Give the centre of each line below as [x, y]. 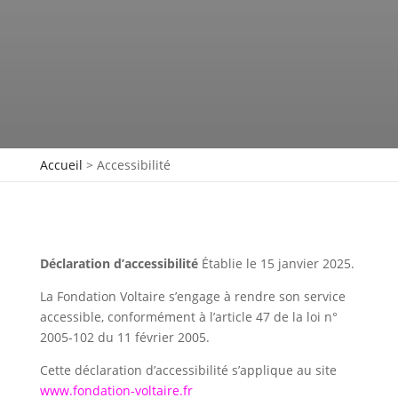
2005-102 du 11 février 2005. [124, 338]
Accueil [61, 165]
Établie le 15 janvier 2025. [276, 264]
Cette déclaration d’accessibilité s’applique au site [188, 370]
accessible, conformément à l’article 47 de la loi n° [188, 317]
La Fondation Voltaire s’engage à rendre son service [192, 297]
